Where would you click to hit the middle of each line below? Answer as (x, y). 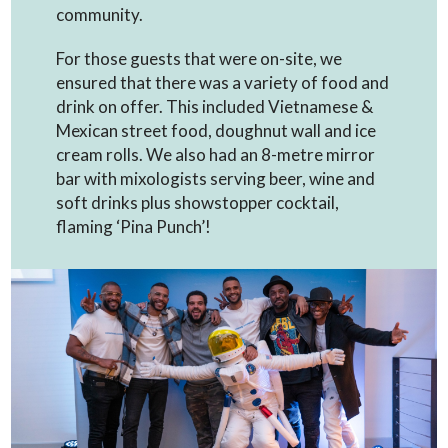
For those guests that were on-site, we (199, 58)
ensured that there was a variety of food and (223, 82)
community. (100, 14)
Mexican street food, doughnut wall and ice (216, 130)
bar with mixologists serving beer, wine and (216, 178)
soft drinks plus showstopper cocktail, (198, 202)
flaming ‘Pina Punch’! (134, 226)
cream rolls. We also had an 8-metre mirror (216, 154)
